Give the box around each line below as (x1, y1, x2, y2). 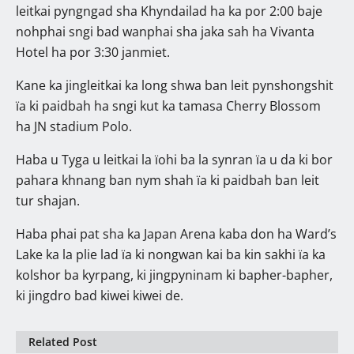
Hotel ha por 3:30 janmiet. (16, 43, 170, 62)
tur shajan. (16, 192, 80, 210)
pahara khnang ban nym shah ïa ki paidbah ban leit (16, 171, 319, 190)
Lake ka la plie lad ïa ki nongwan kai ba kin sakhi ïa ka (16, 246, 326, 264)
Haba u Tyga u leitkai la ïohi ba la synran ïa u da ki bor (16, 151, 333, 169)
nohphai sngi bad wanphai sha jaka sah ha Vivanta (16, 23, 314, 41)
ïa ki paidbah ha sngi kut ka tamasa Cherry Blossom (16, 97, 321, 115)
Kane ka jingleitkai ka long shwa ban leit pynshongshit (16, 77, 333, 95)
